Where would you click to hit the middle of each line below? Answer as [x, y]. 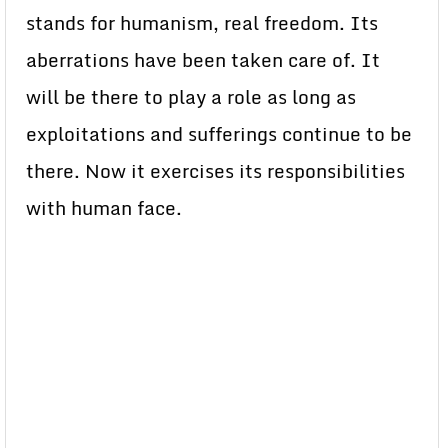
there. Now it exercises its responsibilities [215, 171]
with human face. [104, 208]
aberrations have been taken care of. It [203, 60]
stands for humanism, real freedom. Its [202, 23]
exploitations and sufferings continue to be [219, 134]
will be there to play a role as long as [191, 97]
